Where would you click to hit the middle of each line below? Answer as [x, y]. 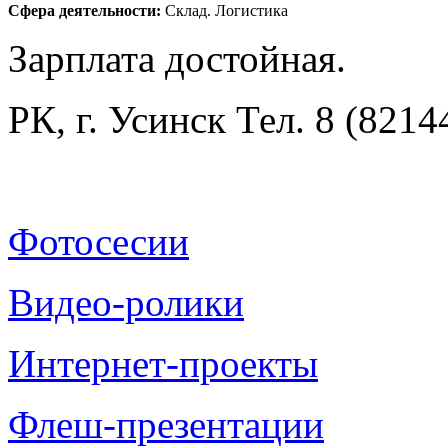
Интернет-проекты [163, 363]
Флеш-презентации [166, 424]
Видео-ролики [126, 302]
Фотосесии [98, 241]
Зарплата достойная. [177, 58]
